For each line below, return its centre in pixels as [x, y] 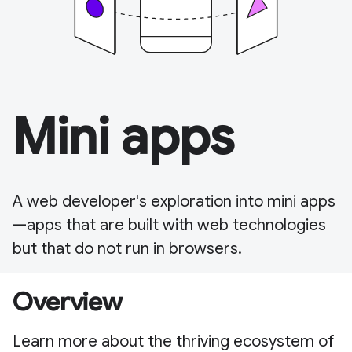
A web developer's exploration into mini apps [174, 202]
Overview [68, 302]
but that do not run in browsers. [127, 249]
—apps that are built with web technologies [169, 225]
